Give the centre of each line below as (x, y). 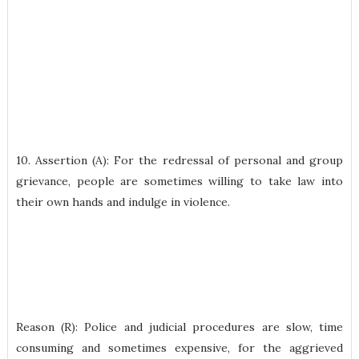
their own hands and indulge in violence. (123, 202)
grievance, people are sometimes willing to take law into (179, 181)
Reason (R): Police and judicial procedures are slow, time (179, 327)
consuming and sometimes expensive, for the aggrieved (179, 348)
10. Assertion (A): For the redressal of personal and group (179, 160)
